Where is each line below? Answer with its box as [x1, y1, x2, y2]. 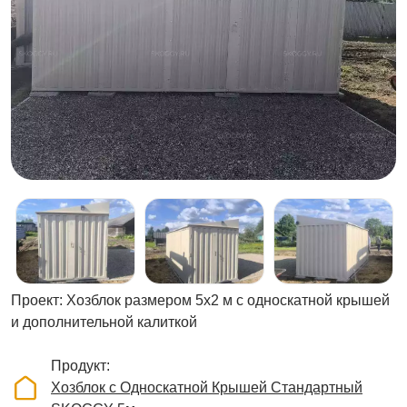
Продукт [51, 358, 106, 374]
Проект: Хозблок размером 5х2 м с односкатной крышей [11, 293, 390, 309]
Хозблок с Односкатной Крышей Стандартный [51, 380, 362, 396]
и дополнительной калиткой [11, 314, 197, 331]
